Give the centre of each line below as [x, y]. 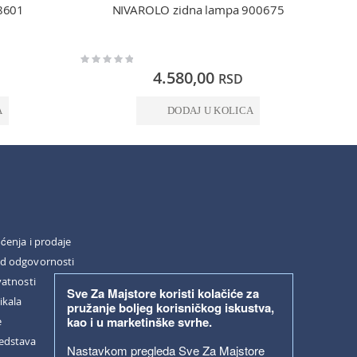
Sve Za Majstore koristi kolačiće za [163, 293]
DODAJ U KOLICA [210, 110]
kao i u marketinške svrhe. [139, 322]
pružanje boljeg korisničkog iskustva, [171, 308]
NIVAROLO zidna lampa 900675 [198, 10]
